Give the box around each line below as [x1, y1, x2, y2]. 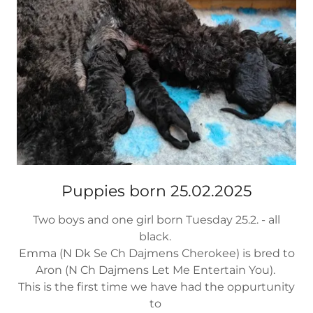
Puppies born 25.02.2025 [61, 181, 252, 201]
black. [139, 229, 174, 243]
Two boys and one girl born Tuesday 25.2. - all [33, 212, 280, 226]
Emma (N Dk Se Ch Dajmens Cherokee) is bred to [18, 246, 295, 260]
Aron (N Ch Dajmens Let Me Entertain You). [35, 263, 278, 277]
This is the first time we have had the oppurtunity [18, 279, 295, 293]
